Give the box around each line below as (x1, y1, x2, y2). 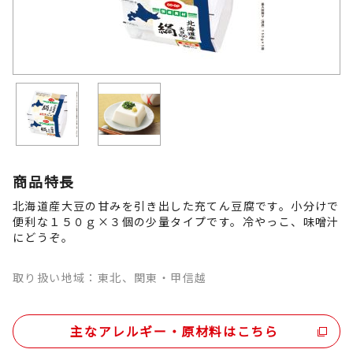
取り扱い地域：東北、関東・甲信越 (13, 269, 207, 285)
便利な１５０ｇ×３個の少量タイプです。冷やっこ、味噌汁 (13, 214, 340, 229)
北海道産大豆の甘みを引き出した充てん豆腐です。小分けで (13, 198, 340, 214)
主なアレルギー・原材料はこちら (70, 321, 279, 340)
